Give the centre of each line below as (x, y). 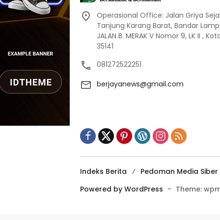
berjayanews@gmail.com (140, 84)
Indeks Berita (103, 171)
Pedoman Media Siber (179, 171)
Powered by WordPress (122, 189)
